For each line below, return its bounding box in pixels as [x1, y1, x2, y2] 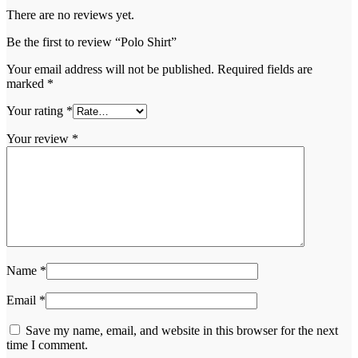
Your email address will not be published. [6, 62, 214, 76]
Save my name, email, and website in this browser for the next [26, 323, 338, 337]
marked [6, 76, 47, 90]
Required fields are [217, 62, 312, 76]
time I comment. [6, 337, 88, 352]
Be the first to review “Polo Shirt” [6, 34, 177, 49]
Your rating [6, 103, 66, 117]
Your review [6, 131, 72, 145]
